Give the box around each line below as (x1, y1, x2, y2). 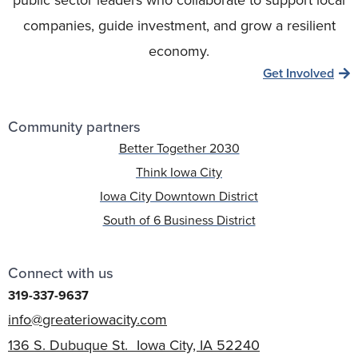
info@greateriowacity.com (8, 309, 167, 330)
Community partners (8, 116, 141, 137)
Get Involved (263, 64, 334, 83)
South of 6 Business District (102, 211, 256, 229)
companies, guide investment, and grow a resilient (22, 15, 336, 36)
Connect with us (8, 262, 113, 284)
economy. (149, 41, 209, 62)
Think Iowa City (136, 163, 222, 181)
